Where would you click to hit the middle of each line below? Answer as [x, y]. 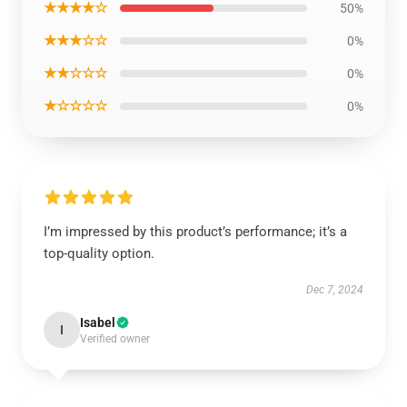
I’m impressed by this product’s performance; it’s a [195, 231]
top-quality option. [99, 253]
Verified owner [115, 338]
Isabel [98, 322]
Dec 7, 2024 [335, 289]
